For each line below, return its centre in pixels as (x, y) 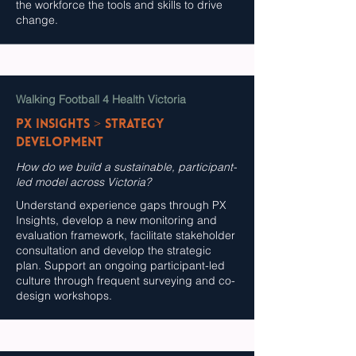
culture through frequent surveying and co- (126, 281)
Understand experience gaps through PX (121, 205)
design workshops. (66, 296)
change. (37, 20)
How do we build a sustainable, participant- (126, 167)
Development (60, 143)
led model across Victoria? (85, 182)
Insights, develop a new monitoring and (116, 220)
